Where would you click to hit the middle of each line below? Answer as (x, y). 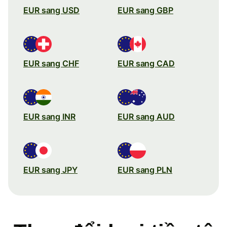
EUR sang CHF (51, 63)
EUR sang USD (51, 10)
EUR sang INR (49, 116)
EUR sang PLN (145, 169)
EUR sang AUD (146, 116)
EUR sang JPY (50, 169)
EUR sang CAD (146, 63)
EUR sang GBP (145, 10)
